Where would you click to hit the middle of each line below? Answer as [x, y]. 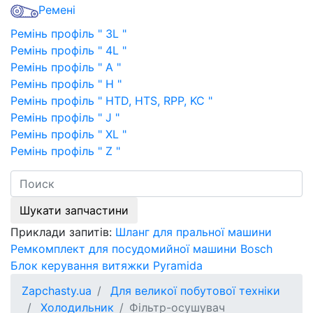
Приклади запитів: [61, 232]
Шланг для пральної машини [194, 232]
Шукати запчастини [74, 211]
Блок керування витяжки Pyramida [107, 266]
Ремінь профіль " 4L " [68, 51]
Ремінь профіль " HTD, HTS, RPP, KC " [111, 101]
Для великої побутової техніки [194, 291]
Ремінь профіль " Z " [65, 151]
